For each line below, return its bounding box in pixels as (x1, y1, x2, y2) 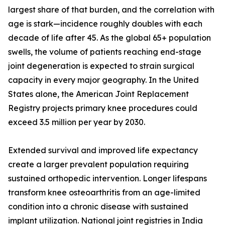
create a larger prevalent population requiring (8, 159, 189, 170)
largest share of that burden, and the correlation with (8, 5, 214, 15)
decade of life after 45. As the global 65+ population (8, 33, 211, 43)
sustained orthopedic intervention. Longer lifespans (8, 173, 207, 184)
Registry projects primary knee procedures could (8, 103, 197, 114)
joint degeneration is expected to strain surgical (8, 61, 194, 71)
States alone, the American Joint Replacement (8, 89, 189, 99)
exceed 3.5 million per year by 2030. (8, 117, 145, 128)
